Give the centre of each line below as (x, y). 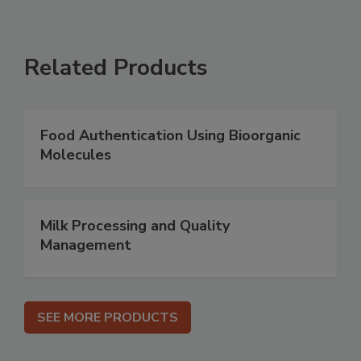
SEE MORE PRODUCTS (108, 318)
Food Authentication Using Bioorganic (170, 136)
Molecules (76, 155)
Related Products (116, 68)
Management (86, 245)
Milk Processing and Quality (135, 226)
